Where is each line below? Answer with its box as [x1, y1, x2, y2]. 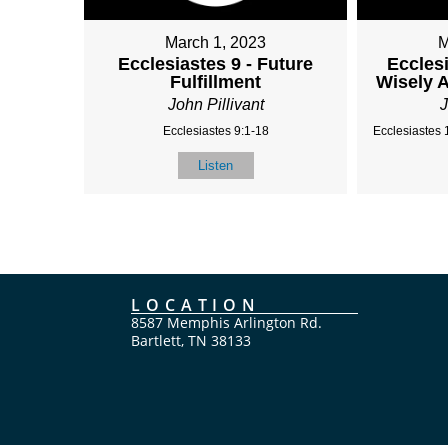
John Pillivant [167, 95, 264, 113]
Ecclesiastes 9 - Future [118, 53, 314, 74]
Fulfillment [170, 71, 262, 92]
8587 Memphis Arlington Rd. [130, 313, 322, 333]
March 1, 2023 [165, 33, 267, 51]
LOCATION [130, 294, 262, 317]
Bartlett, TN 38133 [130, 331, 251, 351]
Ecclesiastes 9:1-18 [162, 123, 269, 138]
